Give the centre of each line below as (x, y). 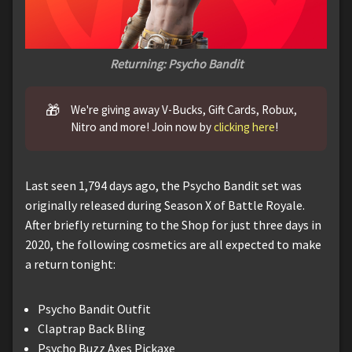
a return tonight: (70, 264)
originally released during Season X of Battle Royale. (165, 205)
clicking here (245, 127)
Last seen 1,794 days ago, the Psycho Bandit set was (163, 186)
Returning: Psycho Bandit (176, 63)
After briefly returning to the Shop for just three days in (173, 225)
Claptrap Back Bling (92, 329)
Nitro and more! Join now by (143, 127)
